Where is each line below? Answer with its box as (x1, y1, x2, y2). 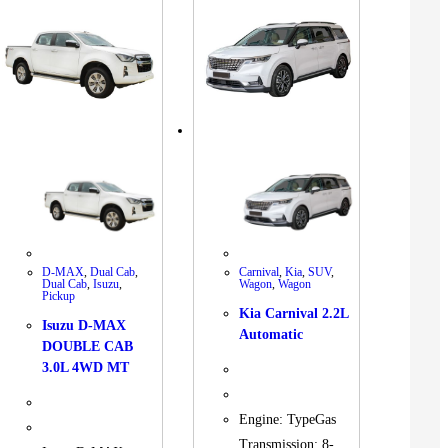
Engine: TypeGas (239, 412, 337, 428)
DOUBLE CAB (42, 339, 134, 355)
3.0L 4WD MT (42, 360, 130, 376)
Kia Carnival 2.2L (239, 306, 349, 322)
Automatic (239, 327, 304, 343)
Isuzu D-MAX (42, 318, 127, 334)
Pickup (42, 288, 76, 303)
